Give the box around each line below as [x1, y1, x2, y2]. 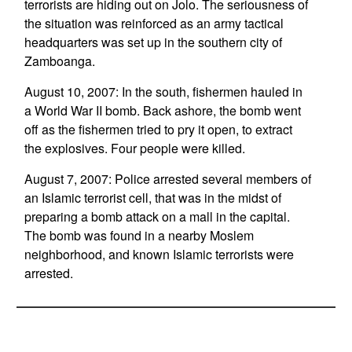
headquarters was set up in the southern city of [24, 33, 282, 51]
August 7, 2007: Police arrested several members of [24, 170, 311, 188]
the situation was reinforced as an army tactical [24, 14, 284, 32]
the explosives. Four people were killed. [24, 139, 245, 157]
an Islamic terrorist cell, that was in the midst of [24, 189, 281, 207]
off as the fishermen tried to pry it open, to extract [24, 120, 292, 138]
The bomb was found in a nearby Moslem [24, 226, 254, 244]
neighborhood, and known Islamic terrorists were [24, 245, 294, 263]
